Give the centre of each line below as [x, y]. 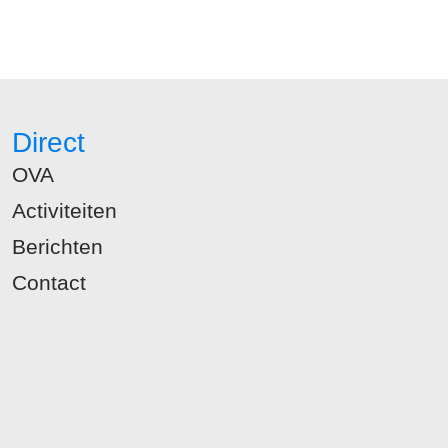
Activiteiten [65, 210]
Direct [49, 142]
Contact [49, 282]
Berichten [58, 246]
